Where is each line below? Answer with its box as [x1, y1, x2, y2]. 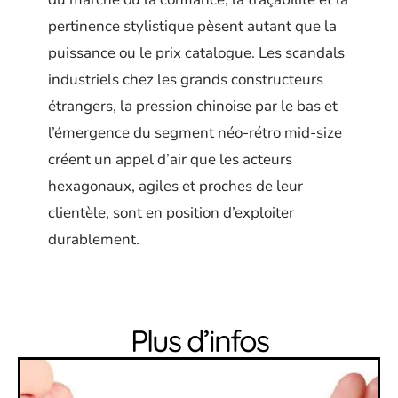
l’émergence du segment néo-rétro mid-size [48, 123, 342, 144]
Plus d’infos [130, 322, 268, 361]
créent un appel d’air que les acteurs [48, 149, 292, 171]
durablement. [48, 229, 139, 251]
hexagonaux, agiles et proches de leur [48, 176, 303, 197]
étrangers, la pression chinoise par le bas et [48, 96, 338, 117]
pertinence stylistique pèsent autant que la [48, 16, 337, 37]
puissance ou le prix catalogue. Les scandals [48, 43, 345, 64]
